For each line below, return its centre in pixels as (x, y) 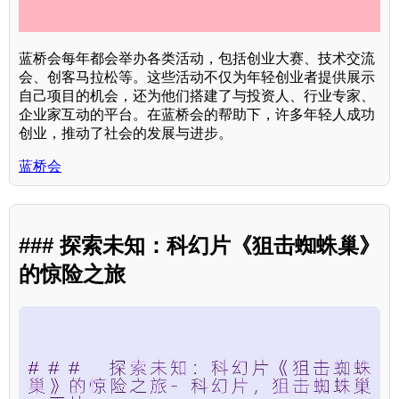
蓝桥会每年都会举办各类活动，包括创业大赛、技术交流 (197, 58)
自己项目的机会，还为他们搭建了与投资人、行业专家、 (197, 95)
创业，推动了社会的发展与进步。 (126, 133)
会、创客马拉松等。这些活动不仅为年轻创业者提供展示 (197, 77)
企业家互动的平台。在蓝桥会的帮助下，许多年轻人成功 (197, 114)
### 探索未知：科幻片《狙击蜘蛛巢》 (199, 245)
